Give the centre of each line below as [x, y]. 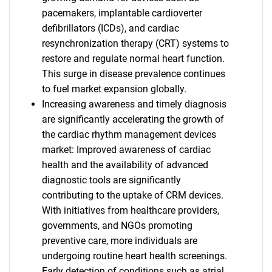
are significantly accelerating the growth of [133, 119]
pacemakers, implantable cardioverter [122, 13]
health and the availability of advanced [125, 165]
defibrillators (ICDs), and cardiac [110, 28]
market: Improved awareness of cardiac [126, 150]
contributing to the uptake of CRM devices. [132, 195]
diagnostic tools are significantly [111, 180]
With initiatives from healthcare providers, [130, 210]
